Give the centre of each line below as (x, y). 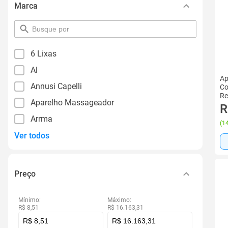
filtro (39, 46)
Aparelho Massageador (72, 103)
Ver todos (32, 135)
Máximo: (119, 200)
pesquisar (47, 28)
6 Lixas (44, 54)
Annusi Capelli (56, 86)
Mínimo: (30, 200)
